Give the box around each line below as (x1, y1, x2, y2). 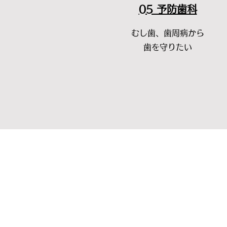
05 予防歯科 (138, 4, 197, 14)
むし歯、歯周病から (131, 29, 204, 37)
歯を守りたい (143, 43, 192, 51)
